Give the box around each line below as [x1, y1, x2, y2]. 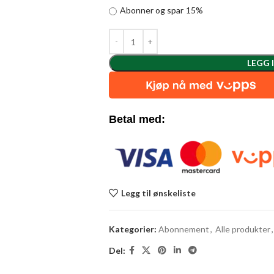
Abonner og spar [119, 5, 185, 15]
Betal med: [108, 113, 165, 125]
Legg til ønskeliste [120, 187, 196, 198]
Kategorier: [108, 224, 157, 234]
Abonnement [158, 224, 209, 234]
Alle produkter [215, 224, 270, 234]
